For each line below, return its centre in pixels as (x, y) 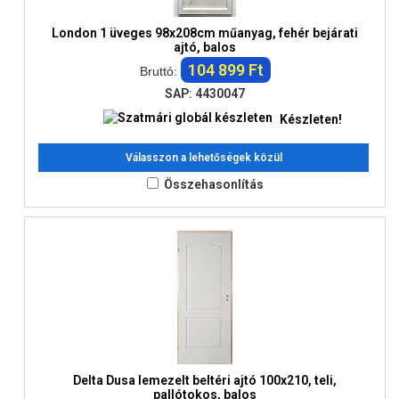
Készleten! (309, 120)
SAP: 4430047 (205, 94)
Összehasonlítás (213, 184)
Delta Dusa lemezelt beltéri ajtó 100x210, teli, (205, 380)
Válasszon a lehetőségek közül (204, 158)
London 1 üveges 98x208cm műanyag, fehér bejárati (205, 33)
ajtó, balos (205, 47)
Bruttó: (160, 71)
